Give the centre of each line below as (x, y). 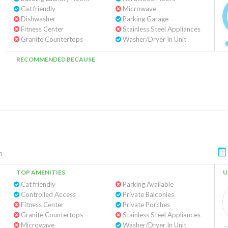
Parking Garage (145, 19)
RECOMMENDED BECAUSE (56, 59)
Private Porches (145, 205)
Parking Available (147, 184)
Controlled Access (48, 194)
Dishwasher (37, 19)
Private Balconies (147, 194)
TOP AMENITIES (41, 172)
